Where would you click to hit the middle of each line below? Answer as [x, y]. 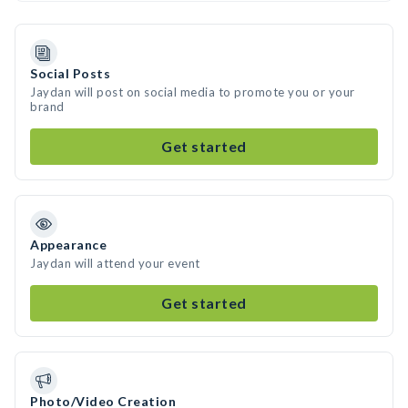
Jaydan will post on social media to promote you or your [193, 92]
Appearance [68, 245]
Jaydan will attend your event [115, 263]
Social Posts [70, 73]
